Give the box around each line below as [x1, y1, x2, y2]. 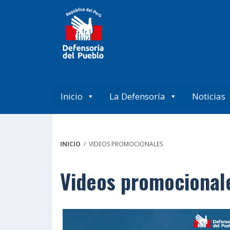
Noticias [192, 90, 225, 102]
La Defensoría [109, 90, 165, 102]
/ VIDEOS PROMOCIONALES [81, 139, 163, 148]
